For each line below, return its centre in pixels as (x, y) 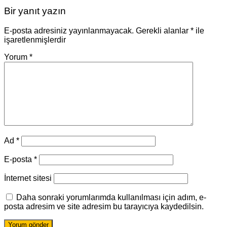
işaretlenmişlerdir (35, 40)
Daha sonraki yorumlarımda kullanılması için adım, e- (111, 197)
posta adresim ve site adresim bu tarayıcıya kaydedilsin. (104, 206)
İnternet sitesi (28, 178)
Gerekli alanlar (163, 30)
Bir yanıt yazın (35, 11)
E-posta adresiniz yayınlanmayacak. (69, 30)
